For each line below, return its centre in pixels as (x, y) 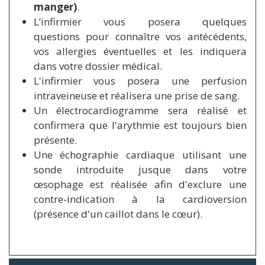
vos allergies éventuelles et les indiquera (140, 51)
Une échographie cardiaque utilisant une (140, 154)
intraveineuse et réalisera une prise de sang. (136, 95)
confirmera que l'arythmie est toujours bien (140, 125)
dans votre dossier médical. (98, 66)
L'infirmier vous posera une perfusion (140, 80)
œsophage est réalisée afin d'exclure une (140, 184)
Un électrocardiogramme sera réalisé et (140, 110)
